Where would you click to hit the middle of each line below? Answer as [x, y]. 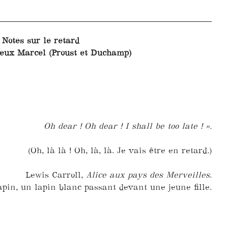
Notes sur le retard [41, 40]
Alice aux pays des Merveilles [148, 174]
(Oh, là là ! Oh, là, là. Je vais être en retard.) [120, 150]
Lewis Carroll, [56, 174]
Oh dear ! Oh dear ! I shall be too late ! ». [128, 125]
